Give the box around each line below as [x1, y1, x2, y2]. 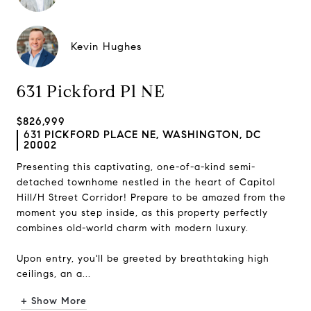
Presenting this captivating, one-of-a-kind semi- [17, 161, 255, 173]
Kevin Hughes [71, 40, 142, 53]
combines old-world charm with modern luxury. [17, 222, 249, 234]
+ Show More [21, 295, 87, 307]
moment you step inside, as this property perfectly [17, 207, 268, 219]
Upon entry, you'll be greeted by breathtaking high [17, 253, 269, 264]
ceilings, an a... [17, 268, 91, 280]
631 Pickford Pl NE [17, 81, 165, 102]
